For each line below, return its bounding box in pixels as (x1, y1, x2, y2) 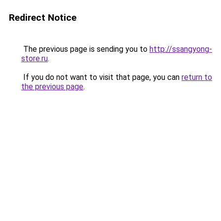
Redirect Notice (9, 12, 76, 23)
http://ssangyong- (149, 44, 212, 54)
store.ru (21, 54, 48, 63)
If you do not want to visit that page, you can (21, 73, 182, 82)
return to (182, 73, 212, 82)
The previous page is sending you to (21, 44, 149, 54)
